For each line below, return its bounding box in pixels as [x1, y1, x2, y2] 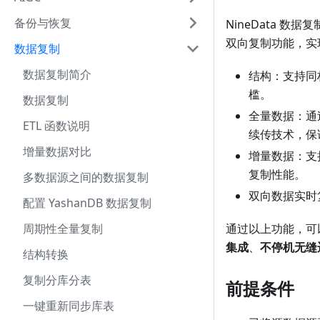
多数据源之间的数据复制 [23, 169, 149, 185]
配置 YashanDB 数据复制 [23, 195, 151, 211]
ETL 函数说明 [23, 118, 90, 134]
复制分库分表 [23, 272, 91, 288]
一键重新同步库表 [23, 298, 114, 314]
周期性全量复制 [23, 221, 103, 236]
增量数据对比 [23, 144, 91, 159]
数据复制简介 [23, 66, 91, 82]
